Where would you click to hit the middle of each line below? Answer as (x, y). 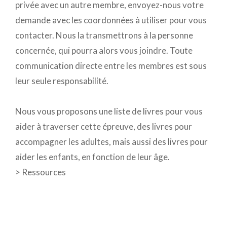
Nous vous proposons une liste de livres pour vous (109, 111)
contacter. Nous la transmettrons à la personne (104, 35)
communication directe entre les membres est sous (111, 66)
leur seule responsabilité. (62, 81)
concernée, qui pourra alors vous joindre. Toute (104, 50)
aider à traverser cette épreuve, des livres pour (104, 126)
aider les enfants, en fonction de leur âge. (92, 157)
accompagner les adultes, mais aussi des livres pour (111, 142)
